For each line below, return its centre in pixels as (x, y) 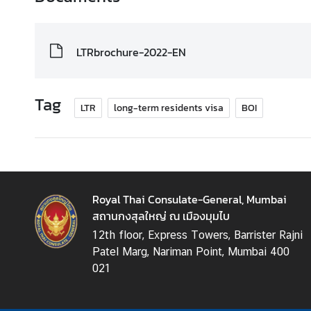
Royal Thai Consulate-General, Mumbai (189, 199)
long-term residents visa (169, 108)
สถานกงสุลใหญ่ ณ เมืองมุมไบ (161, 216)
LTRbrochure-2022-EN (132, 52)
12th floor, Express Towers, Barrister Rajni (197, 235)
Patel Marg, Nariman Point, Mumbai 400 (191, 251)
